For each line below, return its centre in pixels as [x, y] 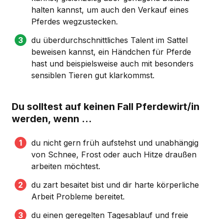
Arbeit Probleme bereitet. [78, 196]
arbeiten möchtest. [66, 166]
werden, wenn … [52, 119]
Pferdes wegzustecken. [75, 21]
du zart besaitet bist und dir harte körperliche [115, 185]
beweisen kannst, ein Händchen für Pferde [111, 52]
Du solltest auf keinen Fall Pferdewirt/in [106, 106]
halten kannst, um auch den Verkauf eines [110, 10]
